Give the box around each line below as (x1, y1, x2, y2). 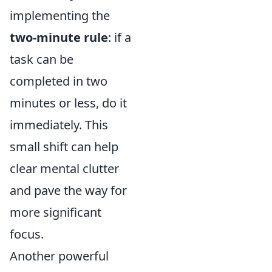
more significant (10, 204, 101, 220)
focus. (10, 226, 44, 242)
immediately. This (10, 117, 108, 133)
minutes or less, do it (10, 95, 127, 111)
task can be (10, 51, 73, 67)
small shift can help (10, 138, 118, 155)
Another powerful (10, 248, 109, 264)
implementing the (10, 7, 110, 24)
